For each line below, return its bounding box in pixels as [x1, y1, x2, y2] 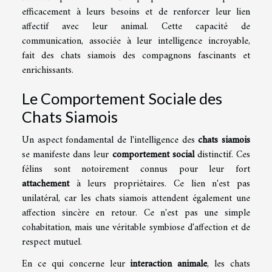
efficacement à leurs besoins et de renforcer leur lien [22, 3, 250, 21]
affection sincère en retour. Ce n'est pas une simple [22, 204, 250, 222]
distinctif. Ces [194, 146, 251, 163]
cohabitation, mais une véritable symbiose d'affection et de [22, 219, 250, 236]
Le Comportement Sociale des [22, 89, 222, 107]
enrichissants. [22, 61, 73, 79]
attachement [22, 175, 69, 192]
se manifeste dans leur [22, 146, 112, 163]
